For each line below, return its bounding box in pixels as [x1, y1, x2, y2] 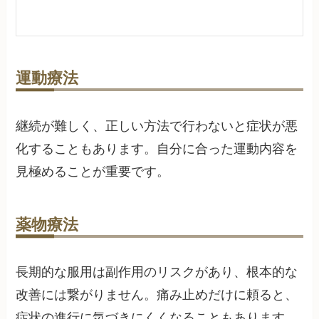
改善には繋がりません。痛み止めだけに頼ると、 [16, 288, 298, 303]
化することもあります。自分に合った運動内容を [16, 141, 298, 156]
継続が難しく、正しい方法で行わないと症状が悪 [16, 118, 298, 133]
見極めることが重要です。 [16, 164, 170, 179]
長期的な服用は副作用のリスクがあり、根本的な [16, 265, 298, 280]
